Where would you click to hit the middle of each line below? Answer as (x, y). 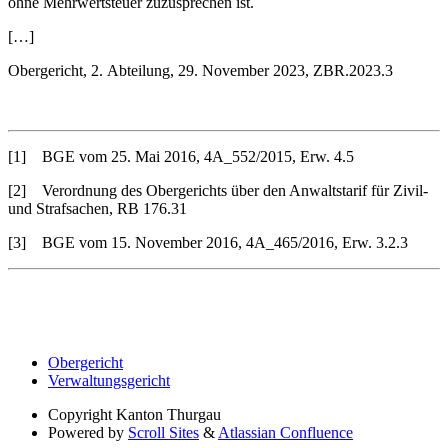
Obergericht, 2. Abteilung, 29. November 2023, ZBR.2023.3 (200, 71)
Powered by (86, 433)
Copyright (80, 415)
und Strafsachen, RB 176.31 (97, 209)
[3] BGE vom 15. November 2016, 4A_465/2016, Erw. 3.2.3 (208, 243)
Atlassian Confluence (285, 433)
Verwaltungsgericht (109, 381)
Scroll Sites (163, 433)
